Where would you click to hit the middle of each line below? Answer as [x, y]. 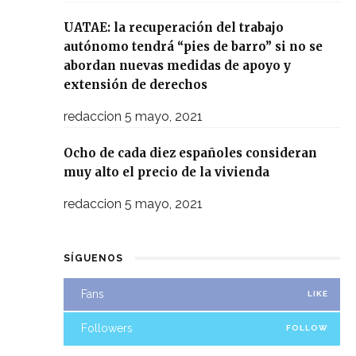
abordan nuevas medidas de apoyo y [177, 65]
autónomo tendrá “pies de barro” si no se [193, 46]
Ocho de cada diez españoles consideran [190, 153]
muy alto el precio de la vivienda [166, 172]
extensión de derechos [135, 84]
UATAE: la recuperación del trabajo [174, 27]
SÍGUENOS [93, 258]
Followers [107, 329]
